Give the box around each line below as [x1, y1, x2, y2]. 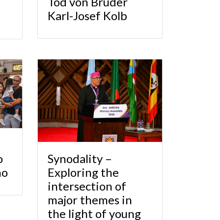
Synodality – [48, 151, 112, 166]
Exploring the [48, 165, 119, 180]
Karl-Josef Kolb [48, 8, 127, 23]
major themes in [48, 192, 132, 207]
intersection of [48, 179, 126, 193]
